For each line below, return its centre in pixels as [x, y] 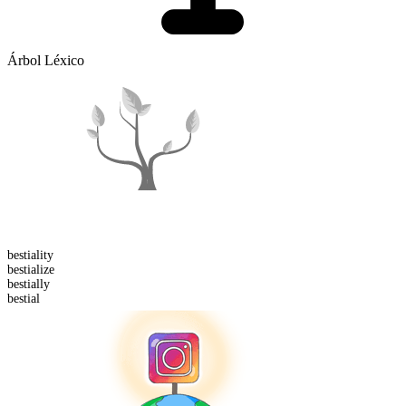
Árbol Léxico [46, 61]
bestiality [30, 256]
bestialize [31, 270]
